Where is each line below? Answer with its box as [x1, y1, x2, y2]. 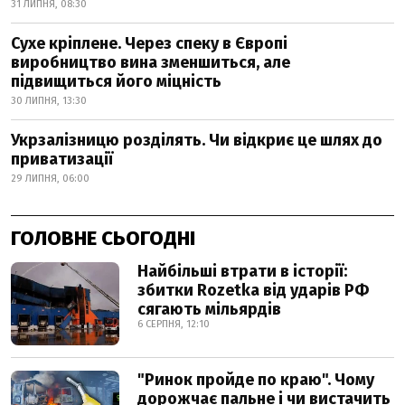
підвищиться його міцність [11, 71, 221, 91]
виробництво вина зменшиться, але [11, 52, 290, 72]
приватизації [11, 149, 113, 169]
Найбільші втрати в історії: [137, 261, 347, 281]
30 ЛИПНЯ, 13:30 [11, 95, 87, 107]
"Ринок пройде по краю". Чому [137, 370, 374, 390]
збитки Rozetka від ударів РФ [137, 280, 369, 300]
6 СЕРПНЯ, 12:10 [137, 318, 210, 330]
